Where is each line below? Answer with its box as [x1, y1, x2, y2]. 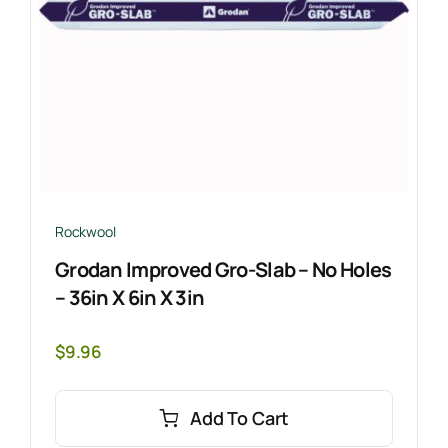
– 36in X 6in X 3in [54, 283, 205, 311]
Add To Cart [190, 405, 290, 430]
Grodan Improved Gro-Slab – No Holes [54, 255, 392, 283]
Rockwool [54, 222, 116, 242]
